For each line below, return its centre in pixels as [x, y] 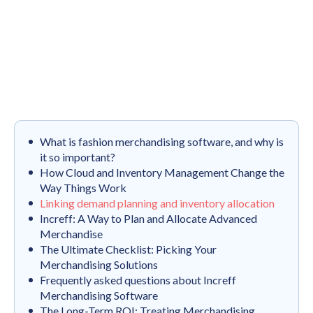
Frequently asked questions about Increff [138, 280]
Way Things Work [83, 188]
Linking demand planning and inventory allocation [157, 203]
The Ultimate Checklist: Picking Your [128, 249]
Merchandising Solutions [99, 265]
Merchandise [71, 234]
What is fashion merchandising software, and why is [162, 142]
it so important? [78, 157]
